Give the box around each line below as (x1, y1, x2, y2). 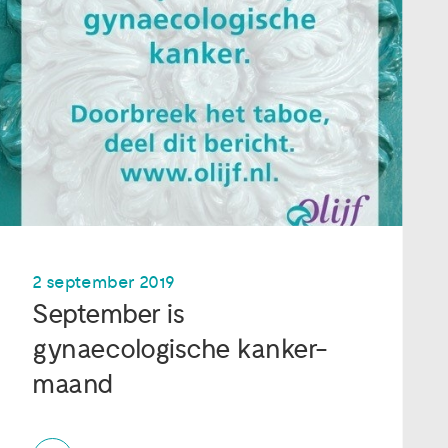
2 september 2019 (32, 271, 176, 293)
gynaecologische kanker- (32, 332, 328, 366)
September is (32, 297, 186, 331)
